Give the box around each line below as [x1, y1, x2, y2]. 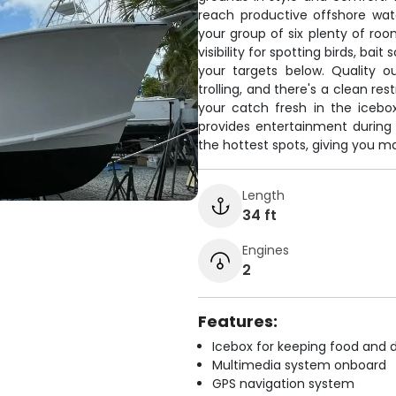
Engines [242, 240, 289, 259]
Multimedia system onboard [212, 356, 386, 374]
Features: [198, 310, 278, 332]
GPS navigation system [212, 375, 354, 392]
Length [242, 186, 285, 204]
